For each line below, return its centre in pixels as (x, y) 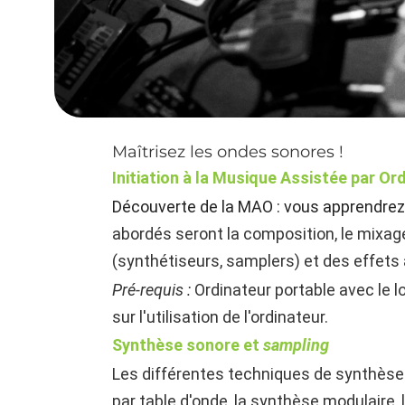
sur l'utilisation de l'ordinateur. (221, 316)
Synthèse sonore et (188, 345)
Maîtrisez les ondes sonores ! (228, 152)
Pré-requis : (154, 289)
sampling (297, 345)
